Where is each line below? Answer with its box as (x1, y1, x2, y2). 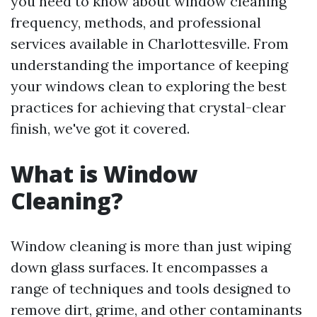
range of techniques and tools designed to (11, 279, 291, 297)
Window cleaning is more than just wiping (11, 237, 291, 255)
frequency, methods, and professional (11, 13, 261, 31)
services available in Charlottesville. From (11, 35, 289, 52)
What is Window (11, 158, 197, 189)
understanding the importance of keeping (11, 56, 288, 74)
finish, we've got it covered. (11, 120, 190, 137)
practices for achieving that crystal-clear (11, 98, 286, 116)
